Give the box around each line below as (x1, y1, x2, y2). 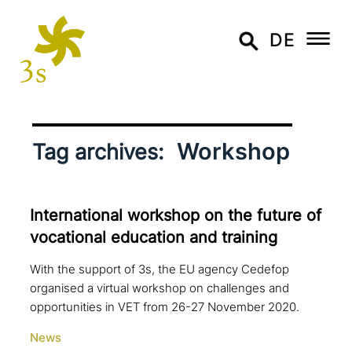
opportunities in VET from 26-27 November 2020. (30, 299, 300, 314)
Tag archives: (31, 139, 170, 165)
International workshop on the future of (30, 206, 322, 225)
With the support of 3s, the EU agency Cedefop (30, 262, 290, 277)
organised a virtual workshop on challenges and (30, 280, 290, 295)
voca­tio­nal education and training (30, 228, 278, 247)
